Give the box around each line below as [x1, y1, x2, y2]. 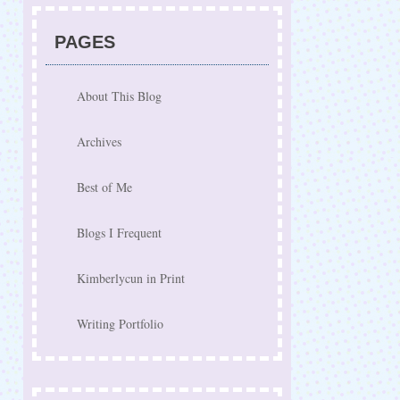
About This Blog [77, 87, 162, 104]
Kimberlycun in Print [77, 270, 185, 287]
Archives [77, 133, 121, 150]
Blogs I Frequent [77, 224, 162, 241]
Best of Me [77, 179, 132, 196]
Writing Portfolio [77, 315, 163, 332]
